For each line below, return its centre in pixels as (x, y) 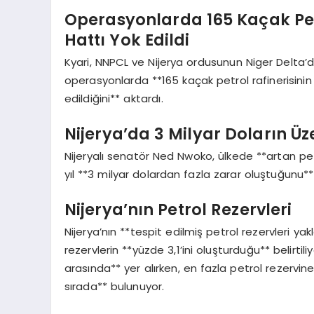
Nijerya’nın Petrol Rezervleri (178, 209)
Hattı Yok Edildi (127, 40)
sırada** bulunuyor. (114, 287)
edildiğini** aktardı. (114, 99)
